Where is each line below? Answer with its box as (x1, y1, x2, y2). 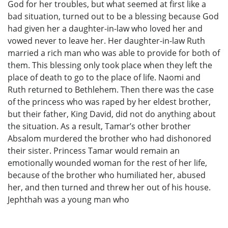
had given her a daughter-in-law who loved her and (8, 22, 203, 34)
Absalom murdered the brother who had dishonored (8, 132, 211, 144)
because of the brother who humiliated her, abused (8, 169, 206, 181)
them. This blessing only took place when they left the (8, 59, 212, 71)
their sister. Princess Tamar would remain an (8, 145, 180, 156)
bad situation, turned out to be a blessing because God (8, 10, 219, 22)
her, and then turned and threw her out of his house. (8, 181, 211, 193)
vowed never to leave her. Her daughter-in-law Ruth (8, 35, 205, 46)
